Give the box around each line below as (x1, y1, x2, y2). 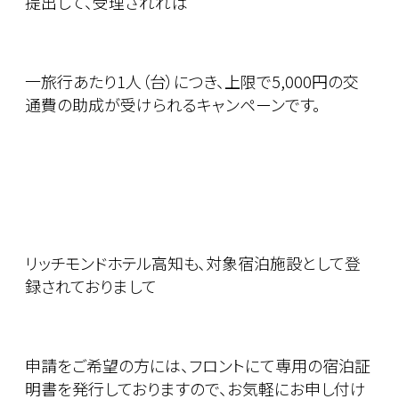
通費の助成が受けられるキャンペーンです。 (25, 93, 321, 117)
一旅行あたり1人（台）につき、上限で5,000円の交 (25, 69, 359, 94)
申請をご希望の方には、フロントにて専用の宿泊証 (25, 354, 370, 378)
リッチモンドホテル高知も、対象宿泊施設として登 (25, 251, 361, 275)
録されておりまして (25, 274, 157, 298)
